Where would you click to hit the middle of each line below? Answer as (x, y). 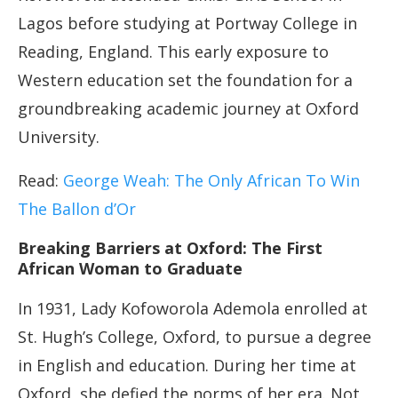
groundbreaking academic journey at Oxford (188, 109)
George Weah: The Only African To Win (211, 181)
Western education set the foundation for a (185, 80)
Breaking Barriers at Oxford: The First (170, 248)
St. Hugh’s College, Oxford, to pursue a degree (195, 337)
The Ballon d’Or (77, 209)
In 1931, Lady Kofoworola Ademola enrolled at (193, 309)
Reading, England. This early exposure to (173, 52)
